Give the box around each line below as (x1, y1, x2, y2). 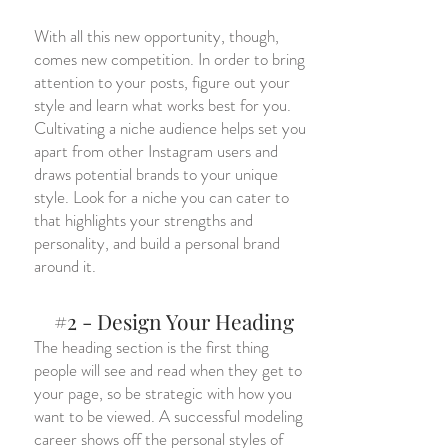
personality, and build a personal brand (34, 231, 280, 255)
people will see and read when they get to (34, 358, 302, 382)
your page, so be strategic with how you (34, 381, 292, 405)
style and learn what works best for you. (34, 93, 291, 117)
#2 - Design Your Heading (54, 307, 294, 335)
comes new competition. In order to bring (34, 47, 305, 71)
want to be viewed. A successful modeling (34, 404, 303, 428)
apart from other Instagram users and (34, 139, 278, 163)
